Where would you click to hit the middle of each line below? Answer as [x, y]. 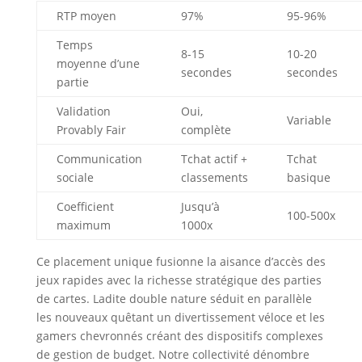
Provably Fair [91, 130]
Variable [309, 120]
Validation [83, 112]
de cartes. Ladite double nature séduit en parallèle [174, 299]
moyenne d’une [98, 64]
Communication [99, 159]
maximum [83, 225]
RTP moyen [86, 16]
